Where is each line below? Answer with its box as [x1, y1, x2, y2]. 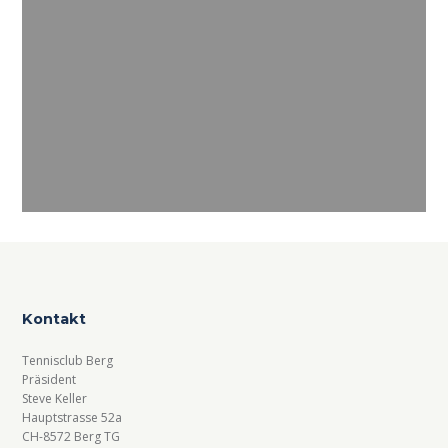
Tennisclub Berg [22, 351, 114, 369]
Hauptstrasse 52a [22, 408, 123, 426]
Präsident [22, 370, 77, 388]
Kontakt [22, 310, 87, 329]
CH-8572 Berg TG [22, 427, 121, 445]
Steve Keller [22, 389, 88, 407]
